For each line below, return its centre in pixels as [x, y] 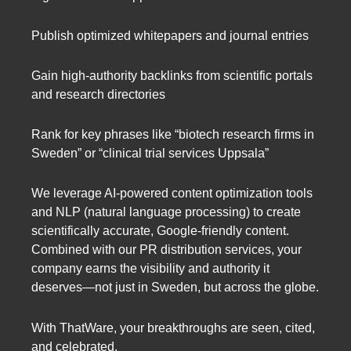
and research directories [98, 95]
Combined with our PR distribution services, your [166, 250]
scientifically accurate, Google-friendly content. [160, 231]
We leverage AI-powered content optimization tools [172, 194]
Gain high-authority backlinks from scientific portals [172, 76]
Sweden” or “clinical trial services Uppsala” [150, 154]
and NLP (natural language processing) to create [166, 212]
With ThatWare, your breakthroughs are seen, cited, [173, 327]
